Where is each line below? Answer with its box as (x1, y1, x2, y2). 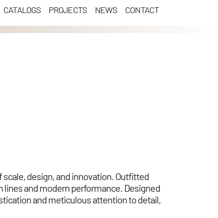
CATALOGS (3, 4, 41, 15)
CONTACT (125, 4, 159, 15)
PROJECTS (49, 4, 87, 15)
